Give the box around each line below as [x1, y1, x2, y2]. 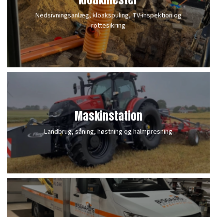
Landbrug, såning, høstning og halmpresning [44, 126, 173, 137]
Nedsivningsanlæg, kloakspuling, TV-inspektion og [35, 10, 182, 20]
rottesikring [91, 20, 126, 31]
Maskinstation [74, 108, 142, 124]
